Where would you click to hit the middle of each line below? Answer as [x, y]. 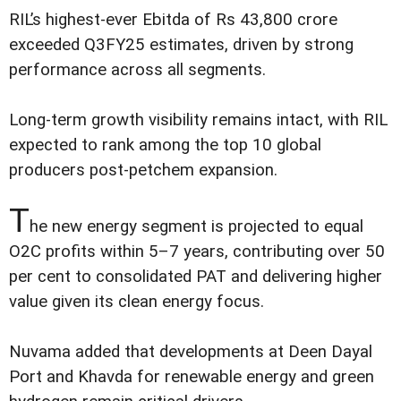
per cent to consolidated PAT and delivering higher [196, 277]
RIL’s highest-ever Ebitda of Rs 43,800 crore [173, 19]
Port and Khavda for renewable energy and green [192, 377]
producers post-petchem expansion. [143, 170]
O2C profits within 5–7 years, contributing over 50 [197, 252]
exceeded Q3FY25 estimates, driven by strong [181, 44]
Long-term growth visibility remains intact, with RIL [198, 119]
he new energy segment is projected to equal [196, 226]
